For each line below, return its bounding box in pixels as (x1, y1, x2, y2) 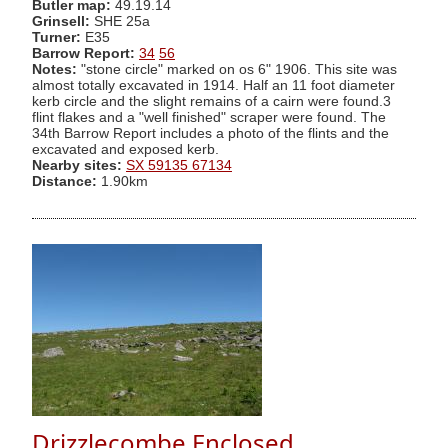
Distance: (32, 173, 97, 189)
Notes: (32, 61, 77, 77)
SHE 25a (94, 13, 150, 29)
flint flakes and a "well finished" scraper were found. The (32, 109, 386, 125)
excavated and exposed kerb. (32, 141, 219, 157)
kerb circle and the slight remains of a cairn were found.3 (32, 93, 391, 109)
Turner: (32, 29, 85, 45)
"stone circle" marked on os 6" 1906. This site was (77, 61, 397, 77)
